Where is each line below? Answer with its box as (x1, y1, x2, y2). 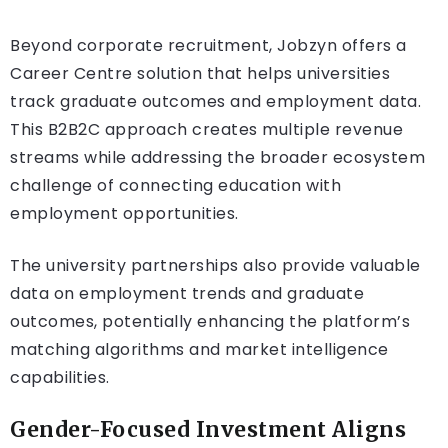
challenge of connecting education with (10, 174, 341, 198)
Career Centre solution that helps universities (10, 62, 390, 86)
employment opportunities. (10, 202, 239, 226)
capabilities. (10, 366, 110, 390)
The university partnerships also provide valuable (10, 254, 421, 278)
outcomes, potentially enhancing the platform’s (10, 310, 410, 334)
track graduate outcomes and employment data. (10, 90, 421, 114)
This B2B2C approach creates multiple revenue (10, 118, 403, 142)
